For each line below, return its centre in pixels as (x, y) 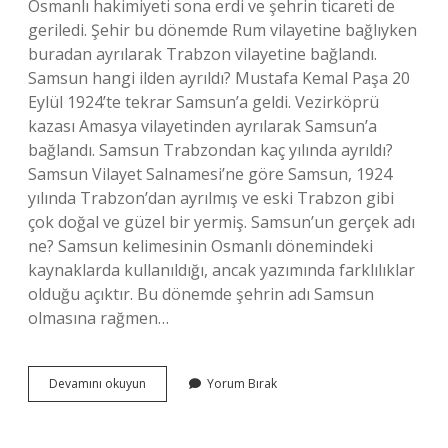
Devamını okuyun (97, 383)
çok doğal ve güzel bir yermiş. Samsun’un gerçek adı (221, 222)
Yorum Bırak (242, 383)
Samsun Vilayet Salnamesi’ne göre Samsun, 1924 (210, 174)
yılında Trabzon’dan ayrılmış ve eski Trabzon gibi (211, 198)
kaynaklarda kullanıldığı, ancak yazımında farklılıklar (221, 270)
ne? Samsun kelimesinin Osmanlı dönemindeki (200, 246)
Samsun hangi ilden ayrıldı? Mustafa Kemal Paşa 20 (219, 78)
